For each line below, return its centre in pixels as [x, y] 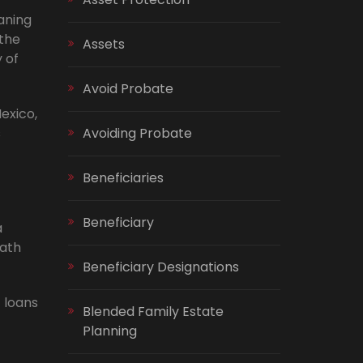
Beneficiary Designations [160, 267]
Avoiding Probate [137, 133]
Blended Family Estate [153, 312]
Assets [103, 44]
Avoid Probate [128, 89]
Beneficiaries [123, 178]
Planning [109, 331]
